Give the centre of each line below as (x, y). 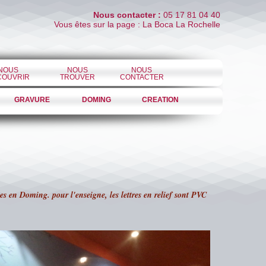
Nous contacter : (127, 15)
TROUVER (77, 77)
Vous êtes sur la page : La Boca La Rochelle (137, 24)
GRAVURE (32, 100)
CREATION (160, 100)
